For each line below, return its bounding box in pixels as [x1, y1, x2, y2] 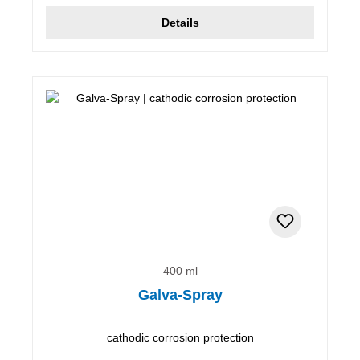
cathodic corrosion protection [106, 330, 254, 344]
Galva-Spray [137, 286, 223, 303]
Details [161, 15, 199, 29]
